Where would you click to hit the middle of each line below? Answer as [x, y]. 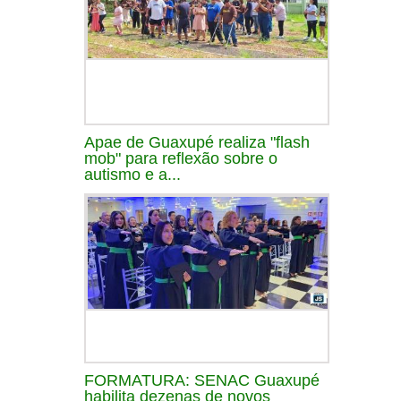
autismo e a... [132, 174]
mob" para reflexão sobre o [181, 158]
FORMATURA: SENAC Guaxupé [202, 380]
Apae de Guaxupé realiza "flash [197, 142]
